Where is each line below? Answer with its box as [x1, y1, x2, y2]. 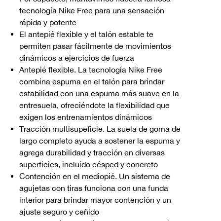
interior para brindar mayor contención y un [19, 195, 171, 204]
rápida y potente [19, 17, 76, 27]
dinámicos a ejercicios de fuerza [19, 53, 134, 62]
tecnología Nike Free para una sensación [19, 5, 164, 15]
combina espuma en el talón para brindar [19, 76, 164, 86]
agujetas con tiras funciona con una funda [19, 183, 168, 192]
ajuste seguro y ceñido [19, 207, 99, 216]
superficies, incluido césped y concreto [19, 159, 158, 169]
